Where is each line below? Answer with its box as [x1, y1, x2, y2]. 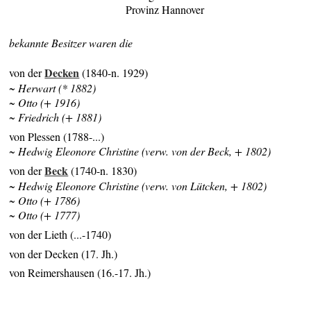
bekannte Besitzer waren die [9, 35, 133, 51]
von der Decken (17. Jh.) [9, 246, 118, 261]
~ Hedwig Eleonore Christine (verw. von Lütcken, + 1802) [9, 178, 267, 194]
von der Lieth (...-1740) [9, 227, 112, 242]
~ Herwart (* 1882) [9, 81, 96, 96]
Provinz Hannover [125, 1, 204, 17]
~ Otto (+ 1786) [9, 193, 81, 208]
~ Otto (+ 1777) [9, 208, 81, 223]
